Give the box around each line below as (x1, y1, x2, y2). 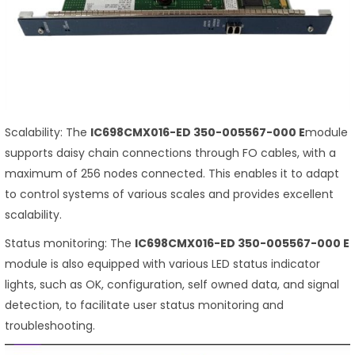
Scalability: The (5, 124, 90, 141)
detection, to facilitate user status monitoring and (5, 297, 284, 314)
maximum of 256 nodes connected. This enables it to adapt (5, 166, 339, 182)
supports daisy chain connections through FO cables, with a (5, 145, 336, 162)
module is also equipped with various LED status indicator (5, 256, 320, 273)
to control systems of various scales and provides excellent (5, 186, 334, 203)
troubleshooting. (5, 318, 95, 334)
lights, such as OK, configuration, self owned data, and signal (5, 277, 339, 293)
